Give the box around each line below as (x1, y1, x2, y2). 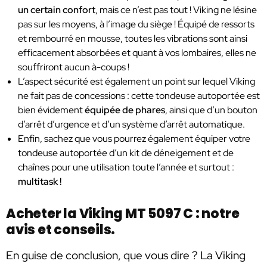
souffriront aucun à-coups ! (18, 60, 129, 73)
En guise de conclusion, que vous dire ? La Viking (6, 247, 246, 263)
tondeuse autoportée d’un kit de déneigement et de (18, 146, 234, 159)
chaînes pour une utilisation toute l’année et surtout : (18, 160, 234, 173)
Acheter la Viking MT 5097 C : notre (6, 204, 240, 223)
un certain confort (18, 3, 95, 16)
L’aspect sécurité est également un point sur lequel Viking (18, 74, 255, 88)
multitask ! (18, 175, 61, 188)
